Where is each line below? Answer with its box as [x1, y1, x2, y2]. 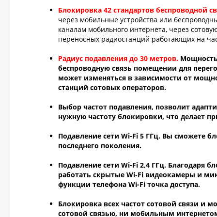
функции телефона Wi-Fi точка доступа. [58, 180, 200, 189]
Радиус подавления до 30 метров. [58, 54, 178, 63]
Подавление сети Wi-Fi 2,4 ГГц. [58, 160, 166, 170]
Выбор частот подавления [58, 102, 152, 111]
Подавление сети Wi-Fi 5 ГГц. [58, 131, 162, 140]
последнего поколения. [58, 141, 141, 150]
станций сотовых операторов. [58, 83, 166, 92]
